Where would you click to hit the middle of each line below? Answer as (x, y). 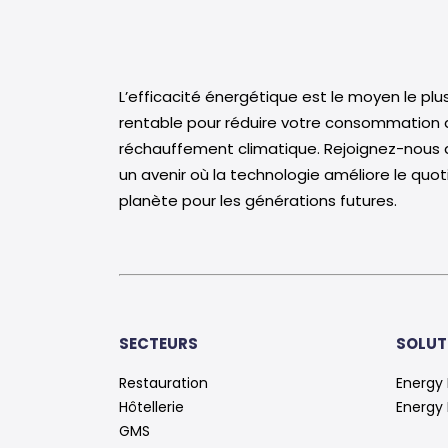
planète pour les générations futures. (258, 200)
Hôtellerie (151, 407)
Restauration (163, 383)
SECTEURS (158, 343)
